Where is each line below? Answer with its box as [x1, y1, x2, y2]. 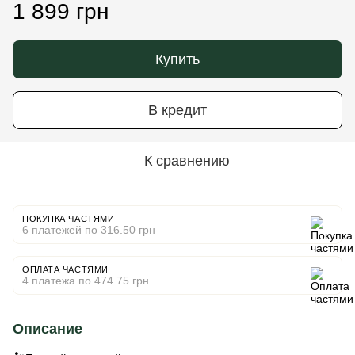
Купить [155, 52, 200, 67]
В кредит [148, 101, 207, 118]
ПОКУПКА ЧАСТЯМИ [22, 214, 115, 223]
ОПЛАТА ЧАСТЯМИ [22, 265, 109, 274]
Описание [13, 321, 82, 337]
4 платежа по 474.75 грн [22, 274, 149, 287]
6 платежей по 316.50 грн [22, 223, 155, 236]
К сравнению [144, 153, 230, 169]
